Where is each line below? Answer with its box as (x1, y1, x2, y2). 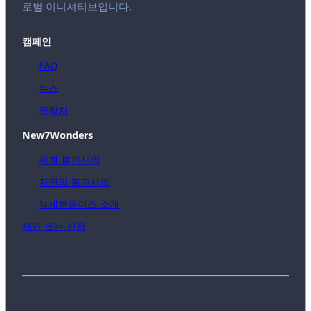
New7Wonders (22, 128, 93, 142)
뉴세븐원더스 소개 (39, 197, 119, 211)
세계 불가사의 (39, 152, 100, 166)
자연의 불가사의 (39, 175, 110, 189)
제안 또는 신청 (22, 219, 86, 233)
